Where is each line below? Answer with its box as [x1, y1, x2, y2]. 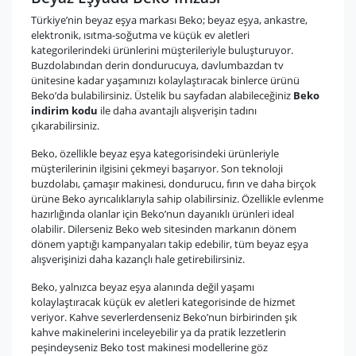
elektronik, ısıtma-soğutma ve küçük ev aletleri [31, 28, 250, 43]
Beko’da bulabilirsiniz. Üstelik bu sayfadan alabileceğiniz [31, 88, 293, 103]
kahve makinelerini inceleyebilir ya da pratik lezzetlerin [31, 325, 286, 340]
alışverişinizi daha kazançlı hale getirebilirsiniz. [31, 252, 245, 267]
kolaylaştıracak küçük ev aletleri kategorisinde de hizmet [31, 295, 296, 310]
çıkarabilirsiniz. [31, 118, 99, 133]
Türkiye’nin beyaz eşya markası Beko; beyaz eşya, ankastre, [31, 13, 308, 28]
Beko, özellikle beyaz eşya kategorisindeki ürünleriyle [31, 146, 279, 161]
